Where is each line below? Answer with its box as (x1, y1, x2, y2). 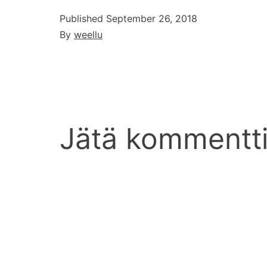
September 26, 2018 (106, 12, 197, 24)
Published (60, 12, 106, 24)
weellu (74, 28, 103, 41)
